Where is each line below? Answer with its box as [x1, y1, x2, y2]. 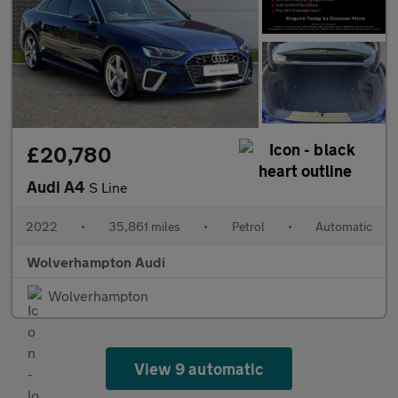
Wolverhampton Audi [27, 253, 165, 271]
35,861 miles [108, 219, 181, 235]
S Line [89, 179, 128, 196]
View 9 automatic [134, 359, 264, 379]
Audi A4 [27, 177, 89, 197]
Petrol [231, 219, 265, 235]
